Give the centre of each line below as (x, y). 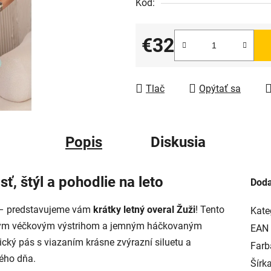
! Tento (210, 210)
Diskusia (178, 142)
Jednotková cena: (179, 64)
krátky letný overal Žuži (144, 210)
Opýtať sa (220, 88)
